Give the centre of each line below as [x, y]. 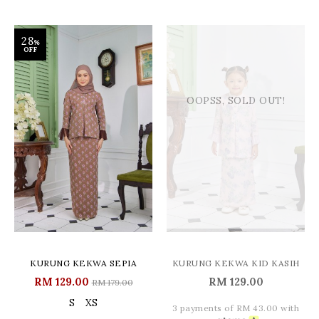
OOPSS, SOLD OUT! [236, 101]
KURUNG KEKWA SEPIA [83, 263]
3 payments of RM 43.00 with [236, 308]
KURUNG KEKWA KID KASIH [236, 263]
